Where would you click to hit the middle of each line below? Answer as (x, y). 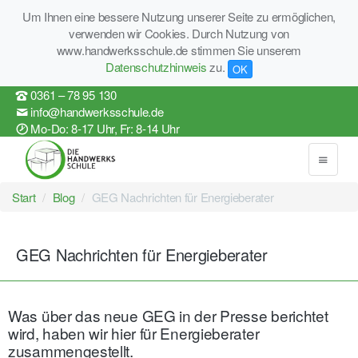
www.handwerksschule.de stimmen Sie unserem (179, 50)
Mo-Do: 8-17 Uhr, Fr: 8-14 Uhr (105, 129)
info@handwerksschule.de (97, 112)
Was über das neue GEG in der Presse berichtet (168, 315)
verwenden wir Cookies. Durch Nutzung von (179, 33)
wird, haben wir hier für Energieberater (134, 332)
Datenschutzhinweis (156, 67)
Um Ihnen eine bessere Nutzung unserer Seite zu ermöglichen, (179, 16)
